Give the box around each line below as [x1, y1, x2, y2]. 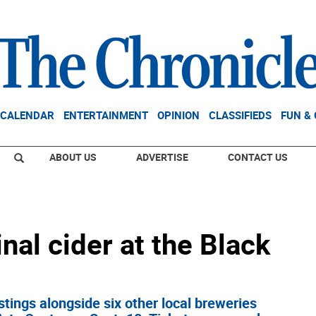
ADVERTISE [136, 150, 188, 164]
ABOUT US [49, 150, 97, 164]
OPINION [157, 108, 200, 122]
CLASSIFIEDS [209, 108, 272, 122]
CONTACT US [228, 150, 288, 164]
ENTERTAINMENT [63, 108, 148, 122]
